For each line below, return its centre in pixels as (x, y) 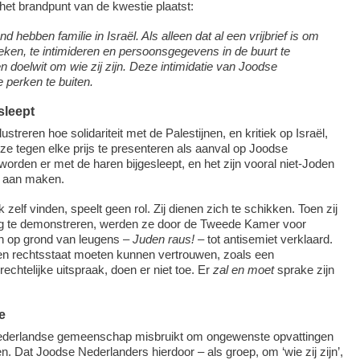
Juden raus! (163, 239)
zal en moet (245, 269)
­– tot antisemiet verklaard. (263, 239)
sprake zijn (305, 269)
